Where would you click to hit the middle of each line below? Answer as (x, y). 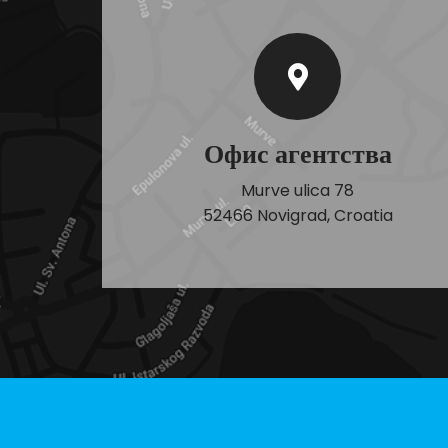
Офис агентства (297, 154)
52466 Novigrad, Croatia (297, 215)
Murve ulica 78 (297, 190)
